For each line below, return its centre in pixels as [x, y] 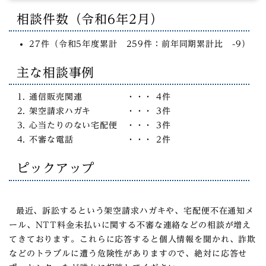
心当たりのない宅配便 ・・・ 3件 [100, 126]
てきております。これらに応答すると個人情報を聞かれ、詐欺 [133, 240]
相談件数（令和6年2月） [90, 19]
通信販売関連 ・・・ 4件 [100, 97]
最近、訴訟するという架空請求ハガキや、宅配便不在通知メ [132, 211]
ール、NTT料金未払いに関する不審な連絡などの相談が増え [130, 225]
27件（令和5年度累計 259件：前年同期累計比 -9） [140, 44]
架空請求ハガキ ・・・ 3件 [100, 111]
